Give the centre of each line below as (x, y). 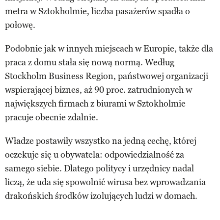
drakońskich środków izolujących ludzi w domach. (101, 196)
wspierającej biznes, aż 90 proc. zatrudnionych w (98, 90)
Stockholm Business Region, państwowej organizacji (107, 76)
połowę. (20, 25)
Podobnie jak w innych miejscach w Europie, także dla (109, 48)
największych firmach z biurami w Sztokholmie (95, 103)
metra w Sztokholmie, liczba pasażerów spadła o (97, 11)
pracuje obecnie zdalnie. (52, 117)
